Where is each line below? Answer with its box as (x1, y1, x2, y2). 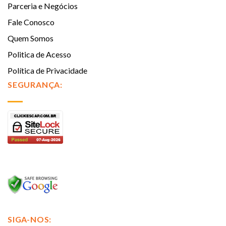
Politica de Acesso (8, 49, 71, 59)
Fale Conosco (8, 17, 54, 27)
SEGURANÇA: (8, 79, 63, 89)
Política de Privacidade (8, 65, 87, 75)
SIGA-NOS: (8, 214, 52, 224)
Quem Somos (8, 33, 53, 43)
